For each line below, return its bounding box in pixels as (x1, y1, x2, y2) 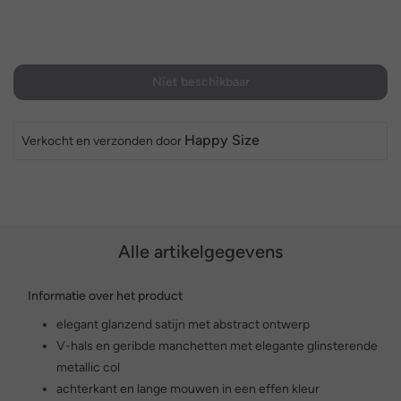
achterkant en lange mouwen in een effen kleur (56, 381, 320, 397)
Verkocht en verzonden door (21, 133, 184, 149)
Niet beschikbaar (151, 74, 250, 90)
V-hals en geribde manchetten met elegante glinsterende (56, 338, 378, 354)
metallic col (56, 360, 120, 375)
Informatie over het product (28, 288, 183, 303)
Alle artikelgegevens (118, 241, 283, 262)
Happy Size (184, 132, 260, 149)
